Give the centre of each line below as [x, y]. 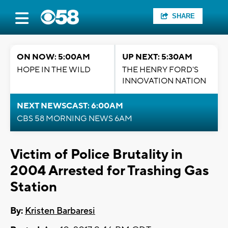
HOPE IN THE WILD [54, 70]
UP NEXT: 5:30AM [157, 57]
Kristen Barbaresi [60, 211]
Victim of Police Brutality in [96, 154]
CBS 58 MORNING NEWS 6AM [75, 119]
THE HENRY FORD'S [160, 70]
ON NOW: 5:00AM [53, 57]
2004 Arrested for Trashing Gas [109, 171]
